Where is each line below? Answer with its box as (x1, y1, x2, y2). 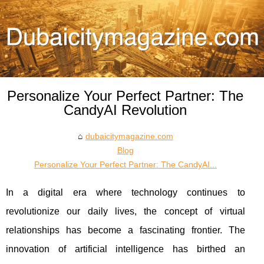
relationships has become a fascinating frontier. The (6, 225, 245, 235)
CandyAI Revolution (64, 101, 187, 118)
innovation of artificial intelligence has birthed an (6, 243, 245, 254)
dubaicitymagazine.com (85, 131, 173, 141)
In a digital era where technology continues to (6, 187, 245, 197)
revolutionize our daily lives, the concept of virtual (6, 206, 245, 216)
